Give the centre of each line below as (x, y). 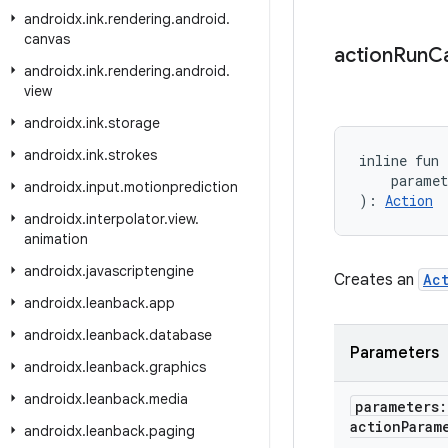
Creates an (376, 280)
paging (172, 431)
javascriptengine (140, 271)
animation (56, 239)
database (180, 335)
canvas (47, 39)
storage (134, 123)
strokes (132, 155)
